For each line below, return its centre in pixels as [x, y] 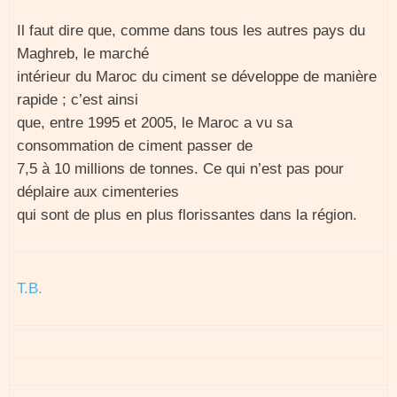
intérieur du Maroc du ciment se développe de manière [197, 77]
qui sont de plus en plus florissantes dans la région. [187, 215]
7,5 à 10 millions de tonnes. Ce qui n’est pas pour [180, 169]
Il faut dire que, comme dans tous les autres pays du [191, 31]
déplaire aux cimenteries [98, 192]
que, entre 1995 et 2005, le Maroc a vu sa [155, 123]
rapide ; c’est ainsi [78, 100]
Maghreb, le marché [83, 54]
